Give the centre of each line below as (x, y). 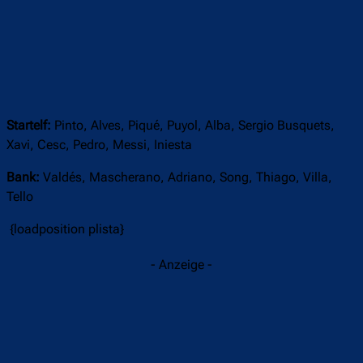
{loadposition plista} (65, 229)
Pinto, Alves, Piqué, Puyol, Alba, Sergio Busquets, (194, 126)
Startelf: (30, 126)
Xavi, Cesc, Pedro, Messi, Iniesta (99, 145)
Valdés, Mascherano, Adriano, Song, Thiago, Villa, (188, 177)
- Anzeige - (181, 265)
